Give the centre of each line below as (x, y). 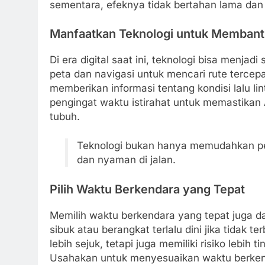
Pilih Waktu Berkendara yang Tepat (147, 189)
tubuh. (65, 116)
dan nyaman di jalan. (126, 160)
